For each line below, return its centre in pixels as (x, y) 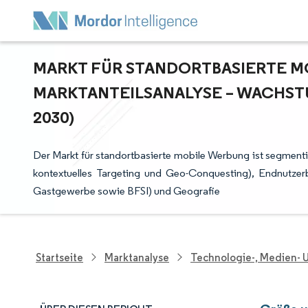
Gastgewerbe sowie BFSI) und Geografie (126, 191)
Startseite (59, 257)
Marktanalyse (137, 257)
